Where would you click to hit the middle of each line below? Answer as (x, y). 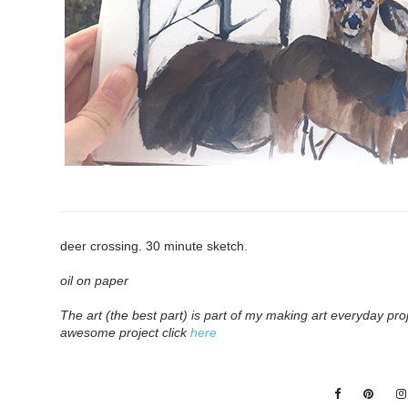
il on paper (98, 280)
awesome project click (126, 332)
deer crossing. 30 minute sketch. (154, 245)
